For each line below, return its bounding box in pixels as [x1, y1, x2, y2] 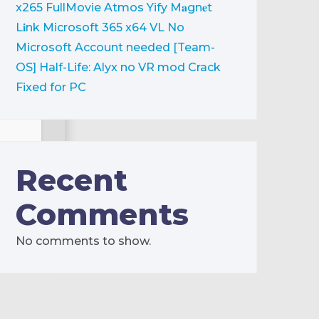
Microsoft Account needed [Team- [16, 41, 215, 54]
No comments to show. [16, 234, 151, 248]
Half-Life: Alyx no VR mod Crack [39, 61, 221, 74]
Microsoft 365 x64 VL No [43, 21, 184, 34]
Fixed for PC [16, 80, 86, 94]
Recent [16, 162, 127, 199]
